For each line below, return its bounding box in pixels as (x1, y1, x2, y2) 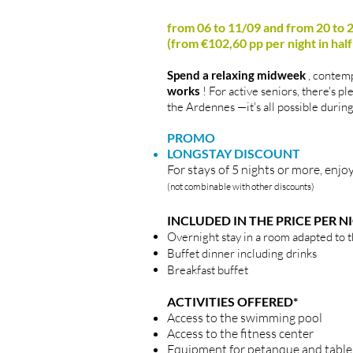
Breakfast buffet (167, 262, 248, 277)
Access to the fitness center (167, 325, 314, 341)
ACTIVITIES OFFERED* (167, 294, 298, 309)
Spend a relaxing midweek (167, 68, 306, 82)
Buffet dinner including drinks (167, 246, 317, 261)
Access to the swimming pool (167, 310, 322, 325)
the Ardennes (167, 99, 235, 114)
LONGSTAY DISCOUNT (167, 146, 300, 161)
